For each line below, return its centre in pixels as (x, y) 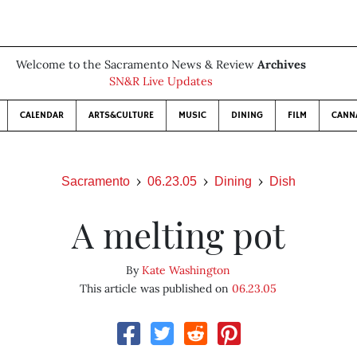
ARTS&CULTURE (121, 115)
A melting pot (178, 234)
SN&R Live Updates (161, 81)
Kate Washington (186, 270)
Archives (282, 65)
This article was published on (156, 288)
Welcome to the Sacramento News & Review (137, 65)
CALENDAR (42, 115)
